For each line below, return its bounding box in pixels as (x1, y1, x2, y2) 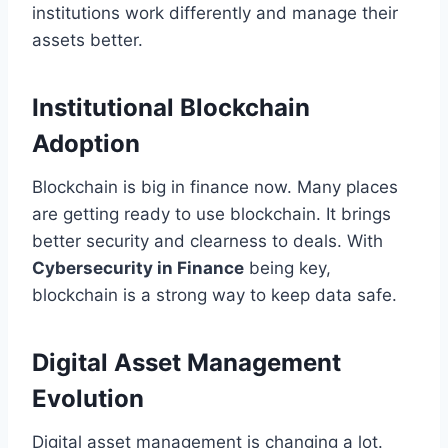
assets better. (32, 29, 143, 50)
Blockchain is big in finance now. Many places (32, 176, 398, 197)
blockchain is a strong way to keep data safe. (32, 284, 397, 305)
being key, (244, 257, 331, 278)
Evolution (32, 383, 144, 413)
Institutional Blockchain (32, 92, 310, 122)
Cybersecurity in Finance (32, 257, 244, 278)
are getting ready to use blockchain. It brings (32, 203, 391, 224)
